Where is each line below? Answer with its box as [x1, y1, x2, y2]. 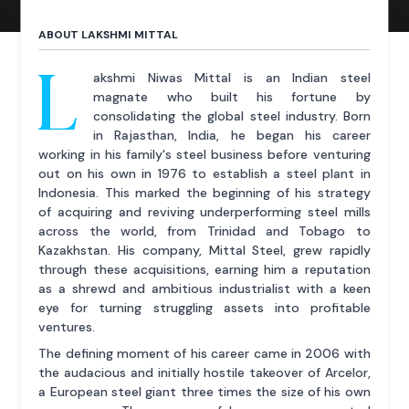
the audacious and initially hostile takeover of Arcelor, [38, 363, 371, 381]
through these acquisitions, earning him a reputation [38, 260, 371, 278]
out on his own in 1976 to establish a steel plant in [38, 164, 371, 182]
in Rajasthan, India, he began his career [93, 126, 371, 143]
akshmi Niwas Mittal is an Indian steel [93, 68, 371, 86]
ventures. [38, 318, 96, 335]
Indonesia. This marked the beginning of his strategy [38, 184, 371, 201]
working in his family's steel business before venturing [38, 145, 371, 163]
